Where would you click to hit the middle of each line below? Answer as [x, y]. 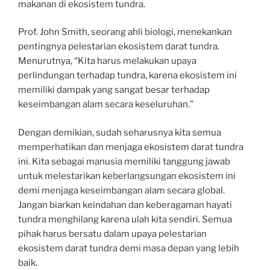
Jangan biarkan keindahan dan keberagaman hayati [125, 205]
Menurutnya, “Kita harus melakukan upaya [107, 61]
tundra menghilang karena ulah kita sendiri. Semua [125, 219]
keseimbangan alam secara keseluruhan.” [106, 104]
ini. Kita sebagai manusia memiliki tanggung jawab [124, 161]
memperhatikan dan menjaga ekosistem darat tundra [131, 147]
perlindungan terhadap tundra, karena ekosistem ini [127, 75]
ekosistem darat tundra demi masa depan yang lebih [129, 248]
